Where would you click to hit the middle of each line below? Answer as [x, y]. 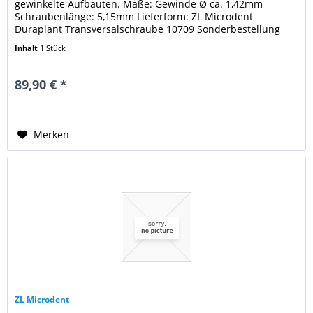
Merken [52, 134]
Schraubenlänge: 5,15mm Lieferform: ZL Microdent [134, 16]
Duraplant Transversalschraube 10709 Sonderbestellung [148, 29]
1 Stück [53, 48]
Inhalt [28, 48]
